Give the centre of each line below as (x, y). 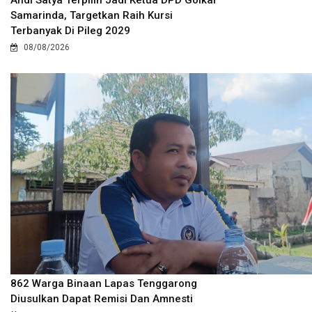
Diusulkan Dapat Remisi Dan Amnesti (102, 298)
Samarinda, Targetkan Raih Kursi (92, 16)
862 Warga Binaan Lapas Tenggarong (104, 283)
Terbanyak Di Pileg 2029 (70, 31)
